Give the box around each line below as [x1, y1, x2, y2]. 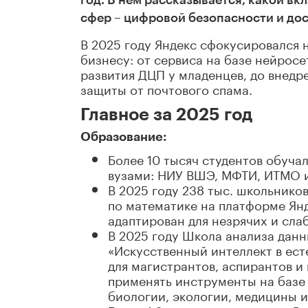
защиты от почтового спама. [80, 78, 252, 98]
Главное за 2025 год [80, 107, 252, 124]
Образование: [80, 131, 167, 144]
